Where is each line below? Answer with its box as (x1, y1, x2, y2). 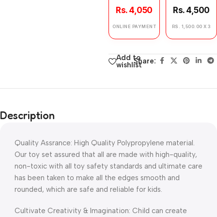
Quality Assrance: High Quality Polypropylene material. (15, 139, 195, 147)
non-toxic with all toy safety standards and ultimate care (15, 162, 202, 170)
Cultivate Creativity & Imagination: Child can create (15, 206, 187, 215)
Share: (134, 57, 156, 65)
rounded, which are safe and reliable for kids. (15, 185, 162, 194)
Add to (116, 53, 140, 62)
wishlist (116, 61, 142, 69)
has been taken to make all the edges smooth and (15, 173, 180, 182)
